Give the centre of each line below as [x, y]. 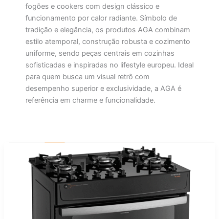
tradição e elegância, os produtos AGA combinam [108, 30]
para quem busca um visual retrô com [87, 77]
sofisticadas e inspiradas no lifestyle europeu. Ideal [109, 65]
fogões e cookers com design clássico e [92, 6]
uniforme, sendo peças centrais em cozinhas [100, 53]
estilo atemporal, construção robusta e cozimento [108, 41]
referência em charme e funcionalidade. [90, 100]
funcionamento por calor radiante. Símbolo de [101, 18]
